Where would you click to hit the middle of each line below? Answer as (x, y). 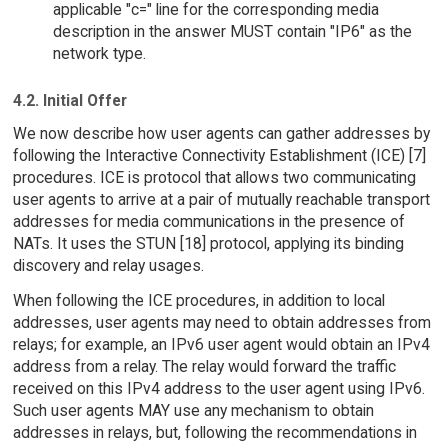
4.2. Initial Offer (69, 101)
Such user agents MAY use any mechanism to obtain (193, 410)
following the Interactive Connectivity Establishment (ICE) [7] (219, 155)
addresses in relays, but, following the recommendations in (214, 432)
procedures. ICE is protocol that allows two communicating (214, 177)
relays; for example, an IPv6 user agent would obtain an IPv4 (221, 344)
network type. (99, 54)
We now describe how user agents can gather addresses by (221, 133)
